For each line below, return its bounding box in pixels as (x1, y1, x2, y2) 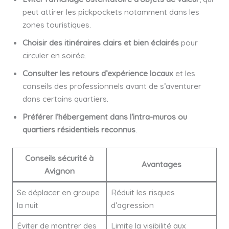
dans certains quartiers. (22, 93, 108, 104)
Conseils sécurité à (25, 153, 94, 164)
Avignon (44, 166, 75, 176)
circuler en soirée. (22, 50, 86, 60)
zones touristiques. (22, 19, 91, 30)
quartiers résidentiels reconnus (22, 124, 135, 134)
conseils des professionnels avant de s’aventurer (22, 80, 201, 91)
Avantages (141, 159, 181, 170)
